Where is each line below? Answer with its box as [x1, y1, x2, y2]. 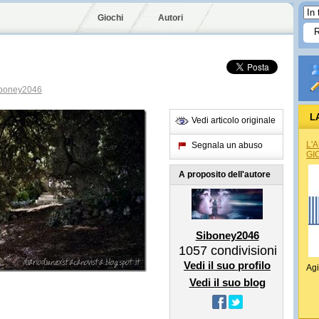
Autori [158, 13, 183, 23]
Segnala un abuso [192, 140, 263, 150]
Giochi [98, 13, 123, 23]
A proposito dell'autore [179, 169, 271, 179]
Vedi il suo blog [189, 276, 266, 288]
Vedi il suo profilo [184, 259, 271, 271]
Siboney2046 [195, 229, 259, 241]
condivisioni [207, 244, 277, 258]
